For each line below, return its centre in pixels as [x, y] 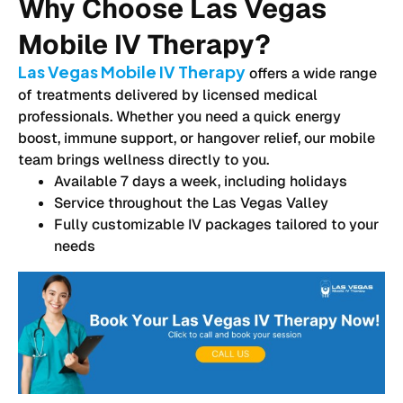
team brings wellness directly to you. [143, 159]
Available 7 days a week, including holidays [201, 181]
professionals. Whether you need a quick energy [179, 116]
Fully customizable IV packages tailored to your [216, 224]
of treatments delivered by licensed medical [168, 94]
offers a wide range [311, 73]
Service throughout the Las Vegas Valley [191, 202]
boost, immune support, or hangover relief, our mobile [197, 138]
